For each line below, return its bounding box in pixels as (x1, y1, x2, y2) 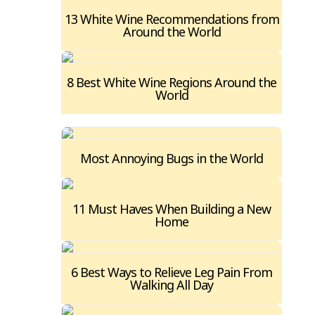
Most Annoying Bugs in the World (80, 150, 263, 167)
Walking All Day (130, 276, 213, 294)
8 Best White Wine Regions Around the (67, 74, 276, 91)
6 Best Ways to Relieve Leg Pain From (71, 264, 272, 281)
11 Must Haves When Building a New (72, 200, 271, 218)
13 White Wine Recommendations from (64, 11, 279, 28)
